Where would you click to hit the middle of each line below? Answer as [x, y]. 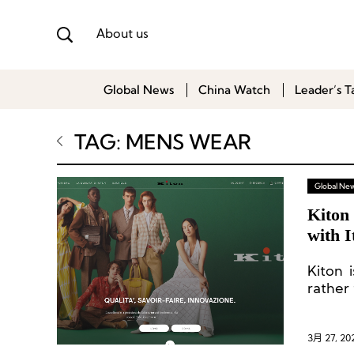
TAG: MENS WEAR [163, 142]
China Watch [234, 90]
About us [122, 34]
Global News [139, 90]
